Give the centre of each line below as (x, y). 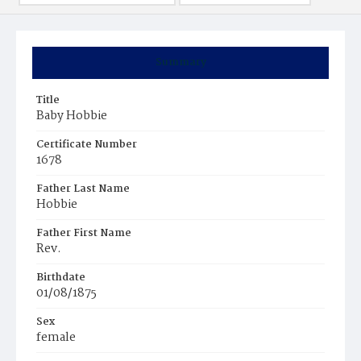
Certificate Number (87, 145)
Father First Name (84, 233)
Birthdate (61, 278)
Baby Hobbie (72, 116)
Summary (180, 62)
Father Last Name (83, 189)
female (56, 338)
